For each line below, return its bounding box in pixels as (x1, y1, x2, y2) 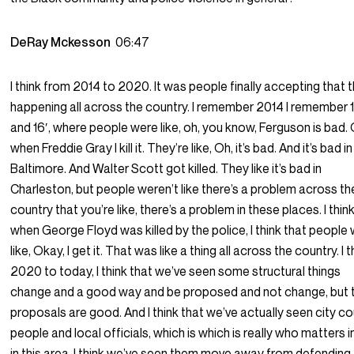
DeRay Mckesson (10, 34, 116, 51)
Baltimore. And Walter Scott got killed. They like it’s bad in (10, 160, 322, 177)
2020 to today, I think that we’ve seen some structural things (10, 263, 341, 280)
